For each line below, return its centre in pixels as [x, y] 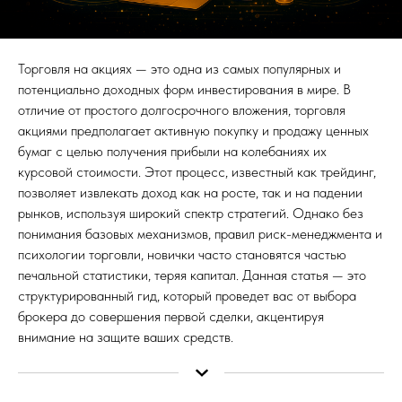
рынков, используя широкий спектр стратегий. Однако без [191, 213]
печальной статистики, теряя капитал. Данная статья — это [192, 275]
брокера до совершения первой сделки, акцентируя [171, 316]
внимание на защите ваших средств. [126, 336]
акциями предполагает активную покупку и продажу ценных [193, 130]
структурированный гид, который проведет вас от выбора [187, 295]
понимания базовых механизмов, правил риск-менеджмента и [200, 233]
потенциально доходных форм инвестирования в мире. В [184, 89]
